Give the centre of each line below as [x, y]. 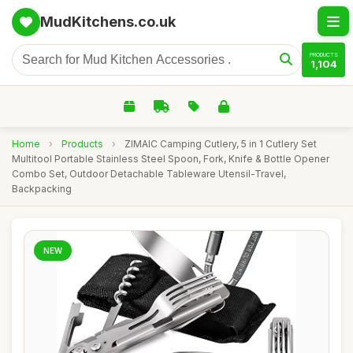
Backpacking [42, 189]
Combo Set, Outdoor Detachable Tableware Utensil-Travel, [149, 174]
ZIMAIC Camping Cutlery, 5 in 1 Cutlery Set [221, 144]
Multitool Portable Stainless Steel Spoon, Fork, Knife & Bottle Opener [171, 159]
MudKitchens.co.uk [108, 22]
